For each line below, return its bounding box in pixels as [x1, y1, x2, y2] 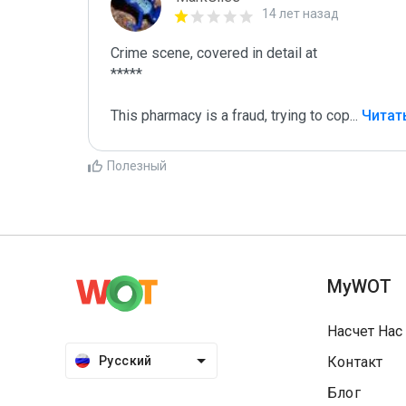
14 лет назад [262, 6, 339, 21]
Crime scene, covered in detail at [111, 44, 317, 62]
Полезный [107, 159, 167, 173]
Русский [99, 353, 152, 368]
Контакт [327, 353, 383, 371]
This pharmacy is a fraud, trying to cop [111, 107, 350, 124]
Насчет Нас [327, 323, 403, 340]
